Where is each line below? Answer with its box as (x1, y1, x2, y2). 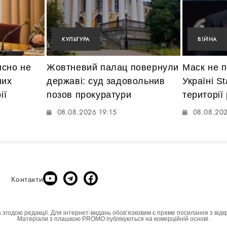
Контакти (11, 175, 44, 183)
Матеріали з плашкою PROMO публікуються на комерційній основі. (17, 215, 210, 222)
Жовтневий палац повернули (47, 62, 179, 73)
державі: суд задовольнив (47, 76, 165, 87)
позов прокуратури (47, 90, 132, 100)
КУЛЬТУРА (62, 35, 90, 44)
